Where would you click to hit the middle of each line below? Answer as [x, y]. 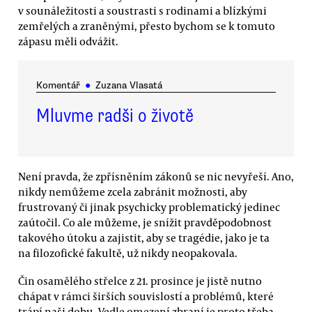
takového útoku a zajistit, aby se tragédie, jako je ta [144, 238]
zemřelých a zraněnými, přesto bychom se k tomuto [147, 26]
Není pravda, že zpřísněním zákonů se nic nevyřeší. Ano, [156, 177]
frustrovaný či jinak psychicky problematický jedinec [149, 207]
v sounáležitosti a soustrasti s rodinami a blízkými [142, 11]
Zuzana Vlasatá [128, 86]
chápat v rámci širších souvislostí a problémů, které [146, 296]
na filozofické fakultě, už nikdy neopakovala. [128, 253]
